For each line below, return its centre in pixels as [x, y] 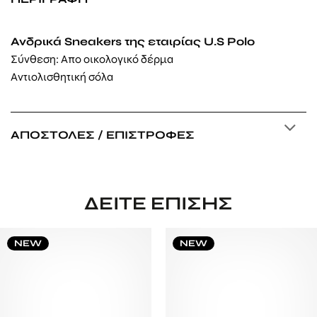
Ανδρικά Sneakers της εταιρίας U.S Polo [133, 42]
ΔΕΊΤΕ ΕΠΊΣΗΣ [158, 203]
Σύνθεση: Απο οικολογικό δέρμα [92, 59]
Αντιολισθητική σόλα [62, 77]
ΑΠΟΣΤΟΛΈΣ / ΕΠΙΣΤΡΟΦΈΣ [103, 135]
